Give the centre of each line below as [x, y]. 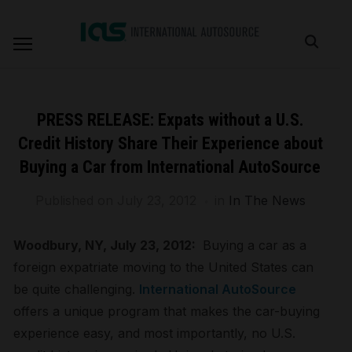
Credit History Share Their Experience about [170, 143]
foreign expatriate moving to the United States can [164, 267]
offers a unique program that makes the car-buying [167, 311]
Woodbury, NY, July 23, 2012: [106, 245]
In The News [267, 200]
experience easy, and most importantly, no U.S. [155, 333]
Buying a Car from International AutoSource [170, 167]
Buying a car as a [253, 245]
